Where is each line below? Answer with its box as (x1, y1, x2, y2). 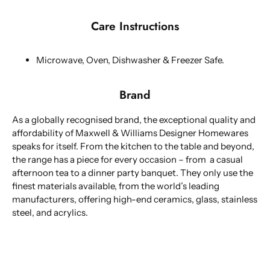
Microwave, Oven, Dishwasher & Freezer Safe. (36, 54, 224, 66)
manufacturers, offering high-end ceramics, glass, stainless (12, 193, 257, 206)
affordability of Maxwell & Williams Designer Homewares (12, 127, 248, 139)
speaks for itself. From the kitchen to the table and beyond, (12, 140, 254, 152)
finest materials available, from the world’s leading (12, 180, 219, 192)
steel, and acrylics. (12, 207, 88, 219)
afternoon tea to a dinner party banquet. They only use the (12, 167, 253, 179)
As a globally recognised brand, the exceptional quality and (12, 114, 256, 126)
